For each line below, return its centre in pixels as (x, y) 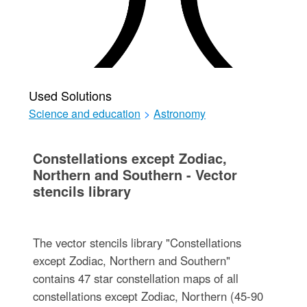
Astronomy (179, 113)
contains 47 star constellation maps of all (135, 278)
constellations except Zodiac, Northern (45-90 (148, 296)
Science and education (84, 113)
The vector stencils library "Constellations (137, 243)
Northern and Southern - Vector (135, 174)
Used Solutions (70, 95)
